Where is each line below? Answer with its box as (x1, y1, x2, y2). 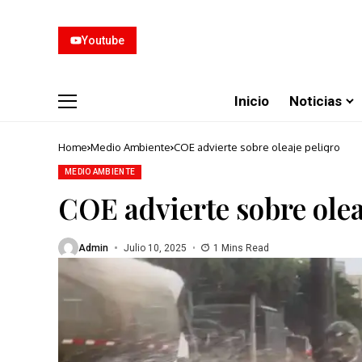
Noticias (289, 92, 342, 109)
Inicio (234, 92, 269, 109)
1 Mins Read (213, 242, 269, 254)
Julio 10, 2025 (123, 242, 187, 254)
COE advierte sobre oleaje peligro (174, 141, 340, 154)
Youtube (82, 34, 124, 47)
